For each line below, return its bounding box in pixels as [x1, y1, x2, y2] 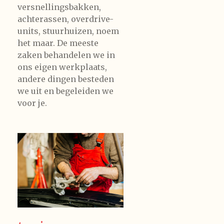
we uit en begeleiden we [17, 86, 113, 96]
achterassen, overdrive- [17, 14, 113, 24]
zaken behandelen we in [17, 50, 115, 60]
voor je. [17, 98, 47, 108]
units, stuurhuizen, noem [17, 26, 119, 36]
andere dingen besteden [17, 74, 114, 84]
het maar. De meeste [17, 38, 98, 48]
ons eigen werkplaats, [17, 62, 107, 72]
